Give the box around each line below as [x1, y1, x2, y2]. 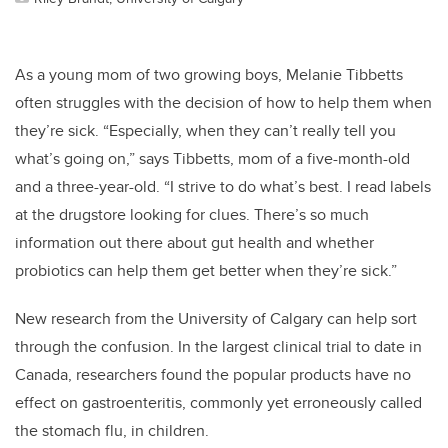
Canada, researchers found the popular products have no [15, 363, 411, 387]
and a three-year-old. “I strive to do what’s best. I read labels [15, 175, 431, 199]
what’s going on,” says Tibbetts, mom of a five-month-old [15, 147, 410, 171]
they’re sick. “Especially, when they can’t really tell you [15, 119, 396, 143]
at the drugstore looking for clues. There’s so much [15, 203, 369, 227]
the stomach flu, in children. [15, 419, 209, 443]
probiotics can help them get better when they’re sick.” [15, 259, 397, 283]
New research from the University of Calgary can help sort [15, 307, 417, 331]
